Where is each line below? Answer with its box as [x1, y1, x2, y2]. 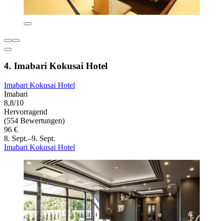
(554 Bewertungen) [4, 116, 65, 125]
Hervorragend [4, 107, 47, 116]
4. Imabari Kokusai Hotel [4, 60, 108, 71]
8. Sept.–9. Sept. [4, 134, 55, 143]
